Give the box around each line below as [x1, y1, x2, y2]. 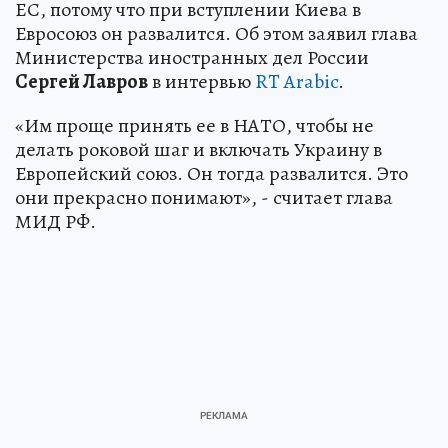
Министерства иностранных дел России [15, 44, 369, 72]
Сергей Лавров [15, 68, 148, 96]
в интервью [148, 68, 255, 96]
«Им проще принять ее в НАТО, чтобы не [15, 112, 374, 140]
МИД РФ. [15, 208, 96, 236]
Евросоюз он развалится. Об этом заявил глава [15, 20, 418, 48]
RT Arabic [255, 68, 338, 96]
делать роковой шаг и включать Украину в [15, 136, 382, 164]
